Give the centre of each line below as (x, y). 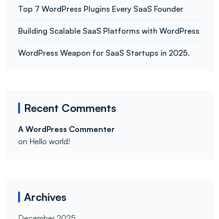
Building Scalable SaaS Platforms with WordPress (109, 31)
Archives (45, 197)
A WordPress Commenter (66, 129)
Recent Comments (70, 108)
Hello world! (50, 142)
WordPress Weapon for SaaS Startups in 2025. (104, 53)
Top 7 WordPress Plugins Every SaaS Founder (101, 9)
